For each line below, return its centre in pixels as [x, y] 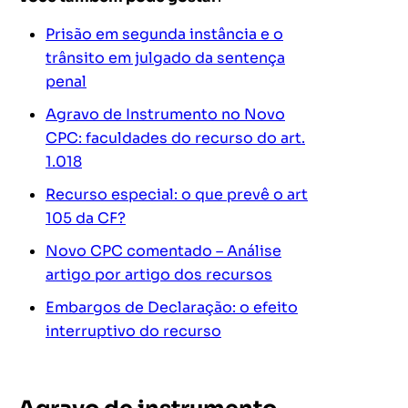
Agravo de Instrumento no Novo [165, 115]
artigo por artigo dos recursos [159, 275]
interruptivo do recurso [133, 331]
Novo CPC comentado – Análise [163, 251]
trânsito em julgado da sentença [165, 58]
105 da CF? [86, 219]
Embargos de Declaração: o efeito [172, 308]
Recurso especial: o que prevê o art [177, 195]
